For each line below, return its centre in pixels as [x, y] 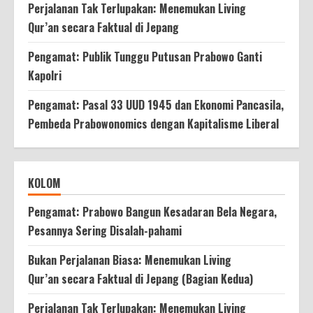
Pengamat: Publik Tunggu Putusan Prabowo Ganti [145, 56]
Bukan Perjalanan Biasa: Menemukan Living [130, 260]
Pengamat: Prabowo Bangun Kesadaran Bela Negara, [152, 211]
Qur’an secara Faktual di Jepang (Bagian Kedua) [140, 278]
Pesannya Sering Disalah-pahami [105, 230]
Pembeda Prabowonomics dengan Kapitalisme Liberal [153, 123]
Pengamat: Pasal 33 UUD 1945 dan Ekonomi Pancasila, [156, 104]
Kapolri [45, 75]
